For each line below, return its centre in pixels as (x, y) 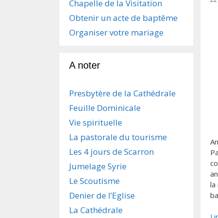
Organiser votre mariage (116, 32)
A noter (85, 65)
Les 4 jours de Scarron (111, 152)
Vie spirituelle (96, 122)
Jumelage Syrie (98, 166)
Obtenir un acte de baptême (123, 18)
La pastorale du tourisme (118, 137)
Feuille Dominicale (105, 108)
